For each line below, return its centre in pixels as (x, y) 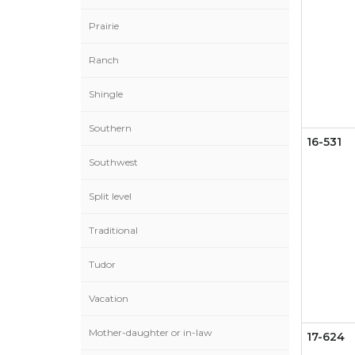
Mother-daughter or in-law (151, 332)
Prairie (104, 26)
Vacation (109, 298)
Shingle (106, 94)
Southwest (113, 162)
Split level (110, 196)
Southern (110, 128)
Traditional (113, 230)
